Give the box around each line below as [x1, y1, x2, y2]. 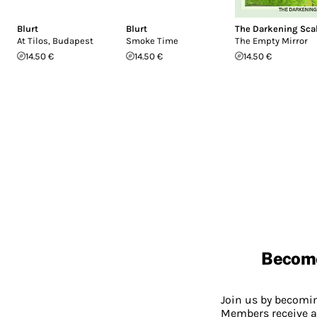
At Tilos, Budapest [17, 35, 93, 46]
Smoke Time [126, 35, 178, 46]
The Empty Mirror [235, 35, 308, 46]
